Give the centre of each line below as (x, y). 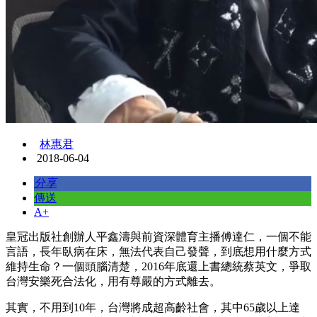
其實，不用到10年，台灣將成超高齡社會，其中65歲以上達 (153, 308)
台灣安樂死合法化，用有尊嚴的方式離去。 (113, 282)
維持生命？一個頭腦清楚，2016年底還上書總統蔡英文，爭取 (158, 267)
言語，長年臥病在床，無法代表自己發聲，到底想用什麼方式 (158, 252)
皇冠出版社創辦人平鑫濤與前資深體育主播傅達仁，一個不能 (158, 237)
